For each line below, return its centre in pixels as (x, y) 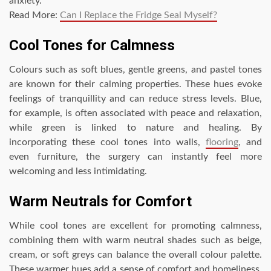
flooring (222, 142)
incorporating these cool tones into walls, (107, 142)
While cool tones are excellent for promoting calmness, (135, 226)
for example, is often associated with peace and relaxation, (135, 113)
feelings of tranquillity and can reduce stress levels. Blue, (135, 99)
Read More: (34, 15)
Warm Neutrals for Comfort (100, 202)
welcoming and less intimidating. (78, 171)
